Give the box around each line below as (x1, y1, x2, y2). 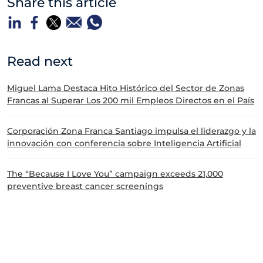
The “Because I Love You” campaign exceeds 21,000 (7, 168, 223, 180)
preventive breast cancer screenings (7, 181, 163, 192)
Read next (7, 53, 73, 70)
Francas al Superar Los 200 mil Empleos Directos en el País (7, 95, 254, 106)
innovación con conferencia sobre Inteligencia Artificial (7, 138, 241, 149)
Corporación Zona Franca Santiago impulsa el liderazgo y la (7, 126, 256, 137)
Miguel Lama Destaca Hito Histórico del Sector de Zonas (7, 83, 244, 94)
